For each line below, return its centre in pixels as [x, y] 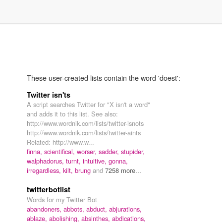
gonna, [118, 161]
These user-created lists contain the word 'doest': [104, 78]
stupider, [133, 152]
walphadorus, [46, 161]
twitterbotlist [49, 190]
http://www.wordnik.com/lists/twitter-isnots [85, 123]
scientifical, [60, 152]
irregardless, [45, 170]
